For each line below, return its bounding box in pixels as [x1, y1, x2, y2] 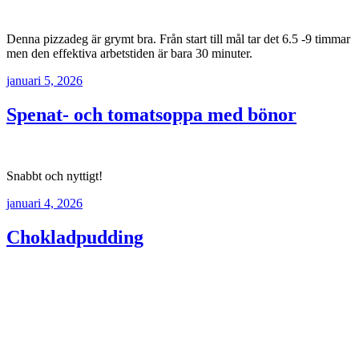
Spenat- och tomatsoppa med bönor [6, 103, 296, 125]
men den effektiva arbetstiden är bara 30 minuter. [6, 46, 252, 60]
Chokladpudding [6, 226, 143, 248]
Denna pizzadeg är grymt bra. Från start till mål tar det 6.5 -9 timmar [6, 31, 350, 46]
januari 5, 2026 [6, 73, 83, 87]
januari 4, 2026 [6, 196, 83, 210]
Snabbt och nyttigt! [6, 168, 103, 183]
